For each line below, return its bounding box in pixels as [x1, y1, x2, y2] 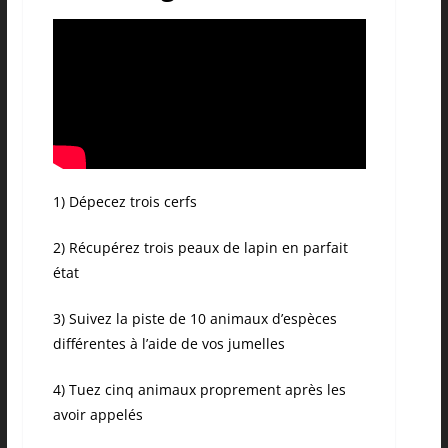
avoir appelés [52, 405, 143, 425]
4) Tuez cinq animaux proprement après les [52, 380, 346, 400]
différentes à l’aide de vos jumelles [52, 334, 285, 354]
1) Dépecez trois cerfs [52, 192, 197, 212]
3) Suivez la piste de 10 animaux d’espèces [52, 309, 337, 329]
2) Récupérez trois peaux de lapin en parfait [52, 238, 348, 258]
